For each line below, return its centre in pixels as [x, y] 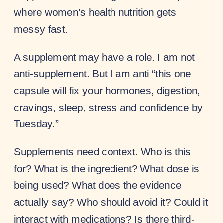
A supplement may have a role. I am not [104, 57]
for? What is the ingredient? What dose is [107, 168]
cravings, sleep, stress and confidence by [109, 107]
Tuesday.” [36, 124]
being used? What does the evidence [98, 185]
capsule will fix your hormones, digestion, [107, 90]
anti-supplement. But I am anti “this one [103, 73]
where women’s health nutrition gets [95, 12]
